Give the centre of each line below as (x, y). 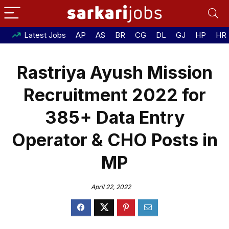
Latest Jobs (45, 35)
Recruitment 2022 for (114, 95)
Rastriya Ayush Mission (114, 72)
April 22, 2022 (111, 187)
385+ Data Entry (114, 117)
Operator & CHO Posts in (114, 140)
